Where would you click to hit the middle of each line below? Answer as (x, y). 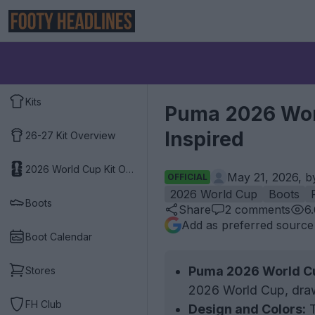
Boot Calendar (59, 236)
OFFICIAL (187, 177)
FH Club (44, 304)
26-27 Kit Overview (70, 135)
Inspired (204, 139)
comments (261, 210)
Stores (40, 270)
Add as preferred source (247, 225)
